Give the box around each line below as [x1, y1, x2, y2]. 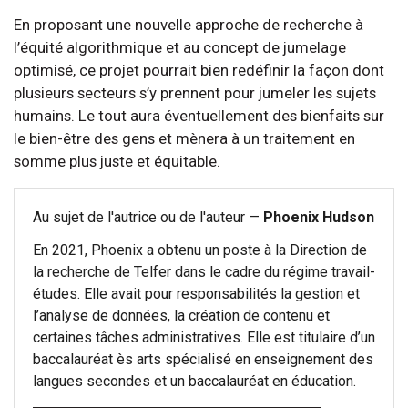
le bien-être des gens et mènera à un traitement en [14, 129, 355, 148]
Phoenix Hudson [263, 209, 374, 227]
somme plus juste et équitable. [14, 152, 228, 171]
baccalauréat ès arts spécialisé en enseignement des [33, 351, 373, 369]
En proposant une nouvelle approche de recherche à [14, 15, 363, 35]
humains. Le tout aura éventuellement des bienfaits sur [14, 107, 384, 126]
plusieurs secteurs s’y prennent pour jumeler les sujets [14, 84, 376, 103]
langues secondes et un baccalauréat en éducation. [33, 372, 356, 391]
